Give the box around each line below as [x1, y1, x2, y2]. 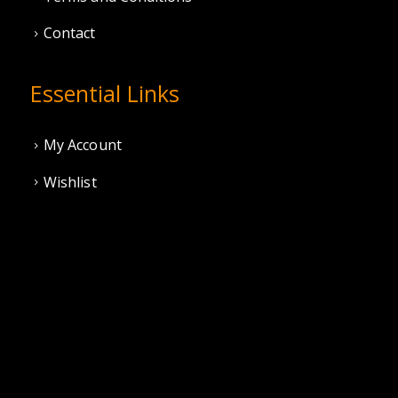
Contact [44, 23, 96, 44]
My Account [44, 134, 122, 155]
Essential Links [30, 77, 179, 108]
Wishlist [44, 171, 97, 192]
